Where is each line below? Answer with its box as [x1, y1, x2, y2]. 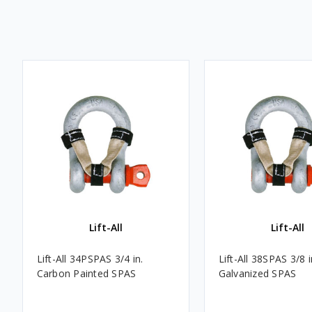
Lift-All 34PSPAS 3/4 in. [36, 251, 143, 265]
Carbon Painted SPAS [36, 266, 136, 280]
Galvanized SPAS [218, 266, 297, 280]
